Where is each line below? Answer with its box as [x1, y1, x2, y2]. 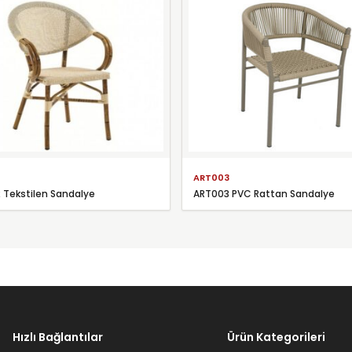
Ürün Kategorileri [227, 328, 326, 345]
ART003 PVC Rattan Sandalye [193, 186, 335, 200]
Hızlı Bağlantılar [13, 328, 104, 345]
